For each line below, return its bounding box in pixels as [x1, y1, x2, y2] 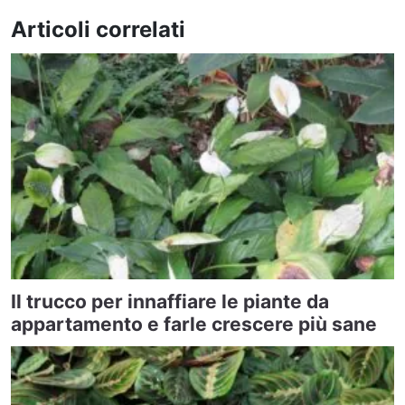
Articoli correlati [11, 15, 185, 42]
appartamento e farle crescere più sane [11, 312, 377, 335]
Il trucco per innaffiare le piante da [11, 289, 329, 313]
